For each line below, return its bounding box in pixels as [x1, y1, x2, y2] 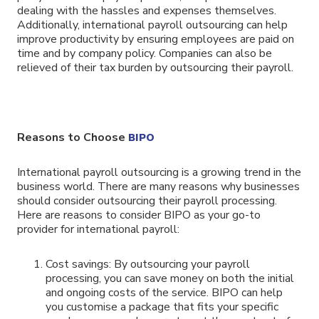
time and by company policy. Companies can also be [17, 46, 272, 62]
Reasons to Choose [17, 130, 128, 146]
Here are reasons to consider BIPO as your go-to [17, 206, 261, 223]
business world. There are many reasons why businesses [17, 178, 300, 194]
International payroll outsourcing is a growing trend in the [17, 164, 301, 180]
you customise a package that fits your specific [46, 298, 278, 315]
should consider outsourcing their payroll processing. [17, 192, 277, 209]
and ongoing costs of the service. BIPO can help [46, 284, 283, 300]
